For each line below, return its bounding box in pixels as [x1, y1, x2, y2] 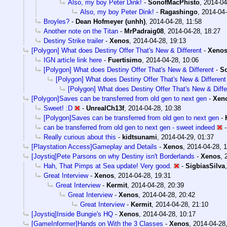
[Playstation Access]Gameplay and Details [31, 143, 157, 151]
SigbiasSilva [185, 162, 225, 170]
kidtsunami [122, 133, 157, 141]
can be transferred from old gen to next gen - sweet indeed [44, 124, 215, 132]
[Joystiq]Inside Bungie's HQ [31, 210, 113, 218]
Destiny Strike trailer [44, 37, 103, 45]
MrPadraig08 [124, 27, 164, 35]
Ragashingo [160, 8, 198, 16]
